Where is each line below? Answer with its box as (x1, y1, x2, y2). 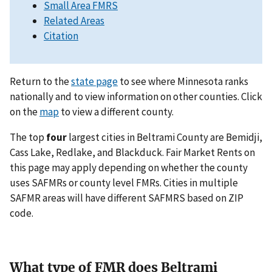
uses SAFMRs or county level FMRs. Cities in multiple (10, 176, 238, 190)
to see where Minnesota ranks (118, 75, 248, 89)
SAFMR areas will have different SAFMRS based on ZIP (10, 191, 243, 205)
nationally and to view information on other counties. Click (10, 90, 262, 104)
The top (10, 131, 46, 144)
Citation (44, 29, 78, 43)
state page (71, 75, 118, 89)
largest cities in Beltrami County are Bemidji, (67, 131, 262, 144)
